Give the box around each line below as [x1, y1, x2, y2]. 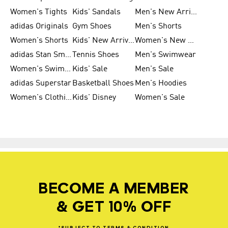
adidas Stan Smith [65, 51, 71, 59]
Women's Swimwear [65, 65, 71, 73]
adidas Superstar [10, 79, 71, 88]
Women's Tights [10, 8, 67, 16]
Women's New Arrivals [187, 37, 194, 45]
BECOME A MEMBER [39, 181, 189, 197]
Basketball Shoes [72, 79, 134, 88]
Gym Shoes [72, 22, 112, 31]
